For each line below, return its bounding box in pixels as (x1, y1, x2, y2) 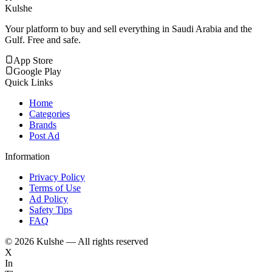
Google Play (13, 66, 61, 77)
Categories (29, 109, 70, 120)
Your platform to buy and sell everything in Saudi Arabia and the (5, 24, 252, 35)
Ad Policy (29, 194, 68, 205)
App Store (13, 55, 53, 66)
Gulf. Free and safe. (5, 35, 81, 46)
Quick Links (5, 77, 53, 88)
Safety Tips (29, 205, 72, 216)
